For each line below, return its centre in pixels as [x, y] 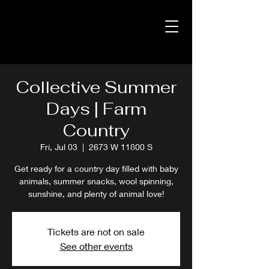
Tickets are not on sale [96, 231]
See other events [96, 246]
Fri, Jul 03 [59, 147]
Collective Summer [96, 87]
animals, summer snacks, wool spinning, [96, 181]
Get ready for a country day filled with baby [96, 168]
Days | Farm [96, 109]
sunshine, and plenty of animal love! [96, 194]
